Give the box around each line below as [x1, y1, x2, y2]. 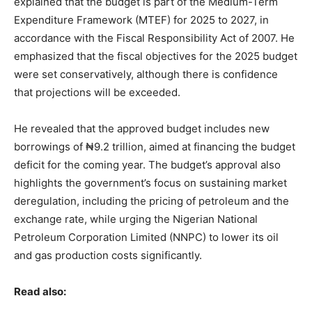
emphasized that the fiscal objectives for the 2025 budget [14, 49, 297, 63]
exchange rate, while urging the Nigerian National [14, 212, 258, 226]
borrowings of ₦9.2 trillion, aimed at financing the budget [14, 140, 295, 154]
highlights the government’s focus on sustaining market [14, 176, 287, 190]
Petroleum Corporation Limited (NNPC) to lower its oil [14, 231, 279, 244]
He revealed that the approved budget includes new [14, 122, 270, 136]
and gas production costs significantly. [14, 249, 202, 263]
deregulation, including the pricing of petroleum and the [14, 194, 289, 208]
